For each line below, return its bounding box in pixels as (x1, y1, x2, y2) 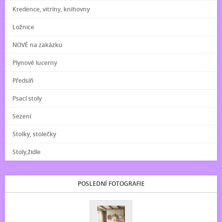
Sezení (12, 112, 31, 120)
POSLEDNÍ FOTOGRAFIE (77, 179, 145, 188)
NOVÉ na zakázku (12, 41, 62, 49)
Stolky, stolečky (12, 130, 56, 138)
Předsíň (12, 76, 34, 85)
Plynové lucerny (12, 58, 57, 67)
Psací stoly (12, 94, 42, 103)
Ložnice (12, 23, 34, 31)
